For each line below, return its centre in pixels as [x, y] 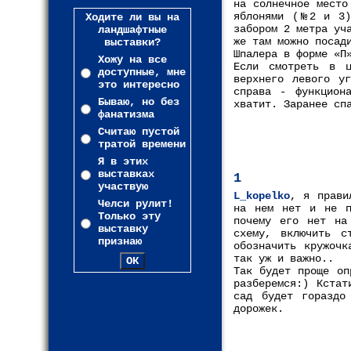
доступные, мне [142, 72]
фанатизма [126, 114]
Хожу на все [132, 60]
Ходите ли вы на [132, 17]
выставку [123, 229]
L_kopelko [262, 196]
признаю [120, 241]
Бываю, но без [139, 102]
